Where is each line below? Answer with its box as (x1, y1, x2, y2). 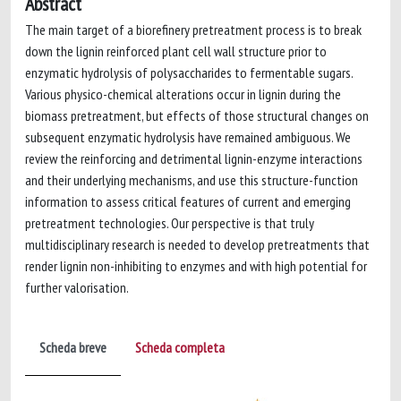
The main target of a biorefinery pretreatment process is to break (25, 21, 362, 38)
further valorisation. (25, 278, 129, 296)
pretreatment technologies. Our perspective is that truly (25, 214, 314, 232)
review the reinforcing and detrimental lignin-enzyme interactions (25, 149, 363, 167)
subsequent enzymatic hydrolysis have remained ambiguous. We (25, 128, 351, 146)
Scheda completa (135, 338, 225, 356)
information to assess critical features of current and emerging (25, 192, 351, 210)
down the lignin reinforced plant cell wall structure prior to (25, 42, 327, 60)
